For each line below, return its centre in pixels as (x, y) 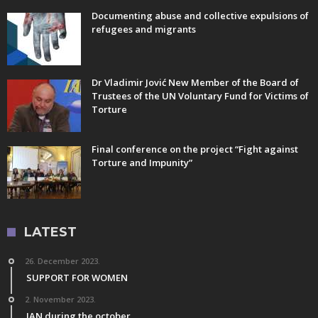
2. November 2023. (60, 299)
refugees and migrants (144, 29)
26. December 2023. (62, 261)
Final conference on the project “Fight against (195, 149)
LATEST (50, 232)
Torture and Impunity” (142, 162)
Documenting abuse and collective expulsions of (200, 15)
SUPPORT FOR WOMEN (77, 277)
